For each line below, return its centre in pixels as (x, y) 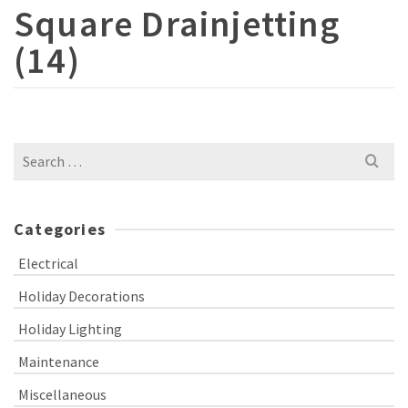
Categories (60, 229)
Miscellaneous (62, 394)
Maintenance (59, 361)
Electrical (48, 263)
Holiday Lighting (70, 328)
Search (34, 153)
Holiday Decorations (82, 296)
